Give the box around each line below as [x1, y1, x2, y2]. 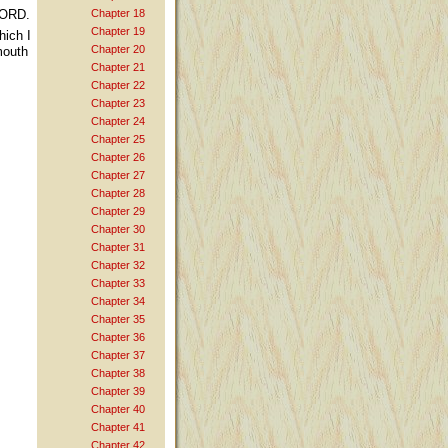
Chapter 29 [91, 205, 145, 218]
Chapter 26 [91, 151, 145, 164]
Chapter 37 [91, 349, 145, 362]
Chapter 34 [91, 295, 145, 308]
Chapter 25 [91, 133, 145, 146]
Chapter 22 [91, 79, 145, 92]
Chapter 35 [91, 313, 145, 326]
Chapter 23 [91, 97, 145, 110]
